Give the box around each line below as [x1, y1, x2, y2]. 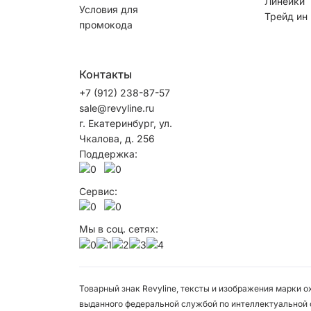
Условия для [79, 3, 138, 15]
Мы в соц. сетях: [79, 222, 158, 235]
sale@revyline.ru [79, 101, 154, 114]
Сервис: [79, 185, 117, 197]
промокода [79, 18, 133, 31]
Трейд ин [264, 10, 308, 22]
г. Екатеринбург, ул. [79, 117, 172, 129]
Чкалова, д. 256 [79, 132, 155, 144]
